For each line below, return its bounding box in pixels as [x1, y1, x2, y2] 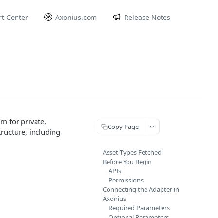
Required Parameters [109, 203, 170, 212]
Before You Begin [103, 157, 152, 166]
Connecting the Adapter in [103, 185, 179, 194]
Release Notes [124, 12, 171, 22]
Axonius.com [55, 12, 97, 22]
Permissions [109, 176, 144, 184]
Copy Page [108, 122, 139, 131]
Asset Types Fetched [103, 148, 162, 157]
